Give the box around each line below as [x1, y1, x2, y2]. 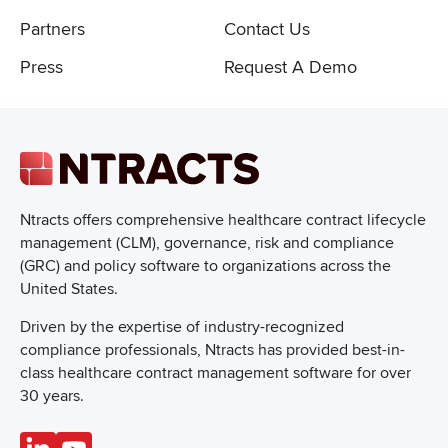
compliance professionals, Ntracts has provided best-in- [20, 339, 405, 360]
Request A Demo [224, 55, 357, 78]
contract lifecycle [306, 209, 426, 230]
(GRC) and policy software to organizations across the [20, 255, 391, 276]
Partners [20, 17, 85, 40]
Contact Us [224, 17, 310, 40]
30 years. [20, 385, 84, 406]
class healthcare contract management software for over [20, 362, 411, 383]
